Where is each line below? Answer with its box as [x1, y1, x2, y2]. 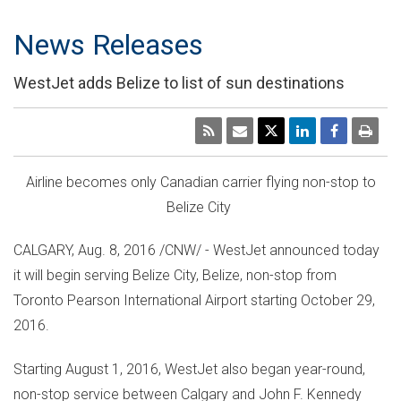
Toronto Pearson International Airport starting [13, 292, 301, 310]
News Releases [13, 28, 203, 62]
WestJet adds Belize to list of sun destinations [13, 73, 345, 92]
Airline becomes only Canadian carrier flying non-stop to [25, 173, 376, 191]
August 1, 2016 [65, 361, 158, 379]
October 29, [301, 292, 375, 310]
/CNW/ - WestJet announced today [156, 242, 380, 260]
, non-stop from [240, 267, 337, 285]
